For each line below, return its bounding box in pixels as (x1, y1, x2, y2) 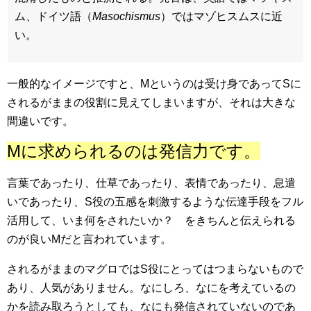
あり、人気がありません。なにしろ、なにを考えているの (7, 282, 296, 294)
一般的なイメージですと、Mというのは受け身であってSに (7, 78, 301, 90)
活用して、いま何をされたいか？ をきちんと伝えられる (7, 215, 296, 227)
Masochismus (92, 10, 160, 23)
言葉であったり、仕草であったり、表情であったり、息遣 (7, 177, 296, 190)
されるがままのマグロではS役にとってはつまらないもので (7, 263, 303, 276)
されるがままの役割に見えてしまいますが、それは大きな (7, 96, 296, 109)
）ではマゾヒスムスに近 (160, 10, 283, 23)
